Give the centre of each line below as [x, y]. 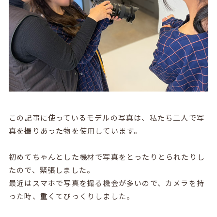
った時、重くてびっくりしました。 [71, 196]
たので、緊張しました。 [52, 170]
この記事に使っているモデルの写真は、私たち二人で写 [106, 118]
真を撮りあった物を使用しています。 [75, 131]
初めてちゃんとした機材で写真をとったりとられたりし [107, 157]
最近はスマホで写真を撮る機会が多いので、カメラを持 [106, 183]
